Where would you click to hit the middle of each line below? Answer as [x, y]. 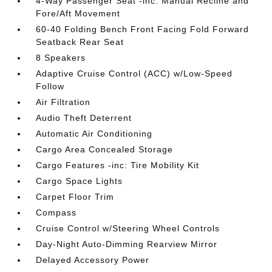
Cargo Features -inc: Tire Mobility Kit [118, 165]
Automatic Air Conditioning [94, 133]
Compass [56, 212]
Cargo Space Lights [80, 181]
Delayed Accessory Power [93, 260]
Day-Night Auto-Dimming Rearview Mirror [127, 244]
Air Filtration [63, 102]
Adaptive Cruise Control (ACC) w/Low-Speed [134, 73]
